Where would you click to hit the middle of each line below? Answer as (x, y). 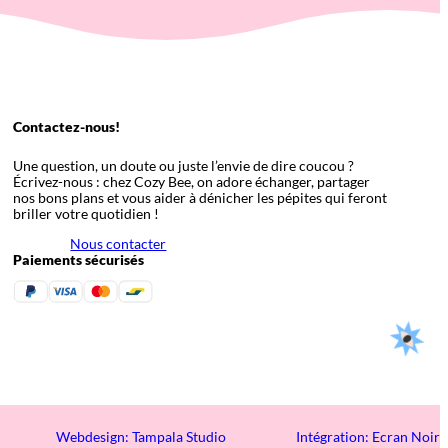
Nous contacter (118, 244)
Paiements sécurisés (79, 260)
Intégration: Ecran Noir (368, 437)
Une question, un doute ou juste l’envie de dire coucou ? (184, 166)
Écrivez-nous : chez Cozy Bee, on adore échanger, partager (192, 182)
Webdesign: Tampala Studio (141, 437)
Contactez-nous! (67, 126)
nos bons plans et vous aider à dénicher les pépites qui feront (200, 198)
